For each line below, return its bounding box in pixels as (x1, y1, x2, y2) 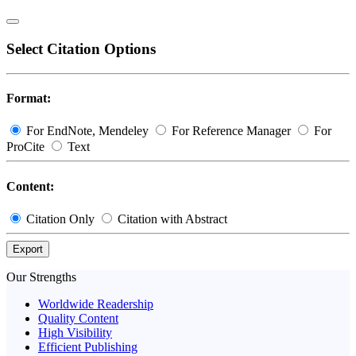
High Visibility (38, 325, 112, 339)
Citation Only (23, 211, 98, 226)
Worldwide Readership (38, 296, 153, 311)
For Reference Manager (168, 124, 294, 138)
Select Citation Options (6, 41, 156, 58)
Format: (6, 91, 51, 106)
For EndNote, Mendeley (23, 124, 152, 138)
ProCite (6, 140, 48, 154)
